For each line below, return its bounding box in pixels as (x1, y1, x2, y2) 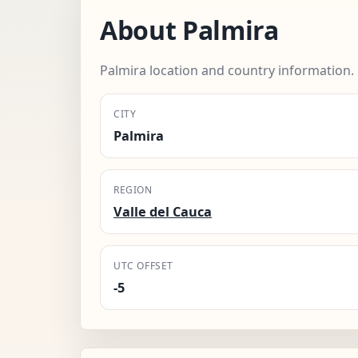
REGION (113, 182, 153, 197)
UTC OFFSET (113, 258, 173, 272)
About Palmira (100, 12, 279, 47)
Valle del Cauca (113, 202, 212, 221)
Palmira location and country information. (100, 61, 354, 79)
